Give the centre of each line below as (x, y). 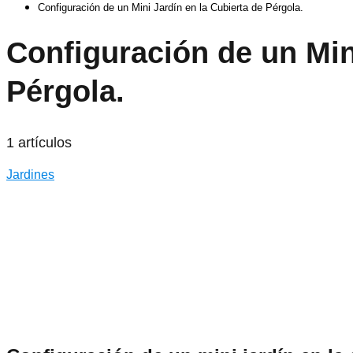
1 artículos (39, 142)
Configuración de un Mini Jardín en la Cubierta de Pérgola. (171, 7)
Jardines (30, 174)
